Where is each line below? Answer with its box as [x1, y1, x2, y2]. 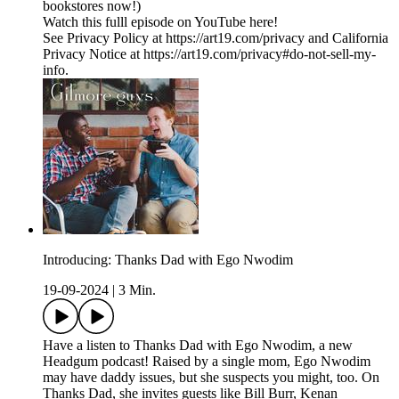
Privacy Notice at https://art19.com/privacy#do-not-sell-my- [43, 46, 376, 62]
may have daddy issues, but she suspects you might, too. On [43, 370, 379, 386]
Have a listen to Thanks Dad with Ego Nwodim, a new [43, 338, 353, 354]
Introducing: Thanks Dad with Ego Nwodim [43, 252, 293, 268]
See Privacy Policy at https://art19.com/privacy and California [43, 30, 388, 46]
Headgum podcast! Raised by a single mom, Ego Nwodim [43, 354, 370, 370]
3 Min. [118, 282, 156, 298]
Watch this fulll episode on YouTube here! [43, 14, 278, 30]
